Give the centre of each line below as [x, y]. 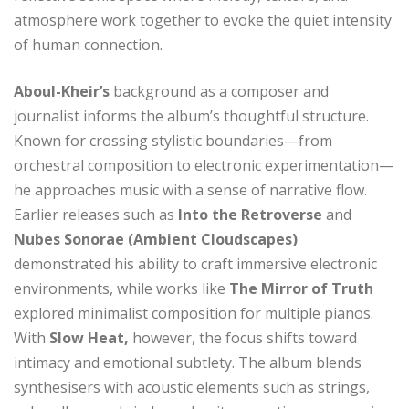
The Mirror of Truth [301, 288]
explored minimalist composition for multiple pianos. [194, 313]
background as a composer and [219, 91]
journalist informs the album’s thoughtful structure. [191, 115]
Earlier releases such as [94, 214]
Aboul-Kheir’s [62, 91]
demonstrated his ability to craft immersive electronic [195, 263]
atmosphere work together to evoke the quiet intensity [203, 20]
